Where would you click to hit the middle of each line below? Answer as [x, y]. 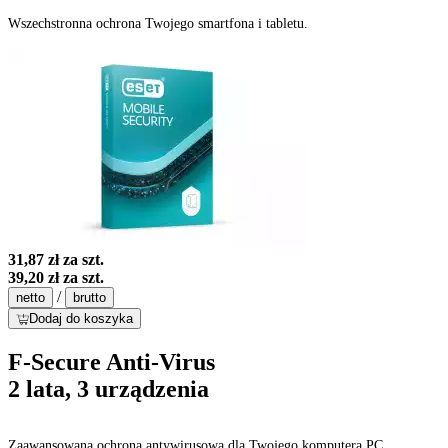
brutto [89, 298]
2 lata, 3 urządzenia [108, 389]
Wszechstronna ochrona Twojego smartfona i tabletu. [158, 24]
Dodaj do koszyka [81, 319]
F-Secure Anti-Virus [111, 362]
